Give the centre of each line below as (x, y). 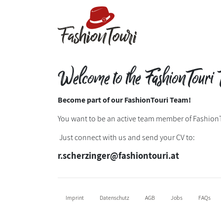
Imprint (75, 197)
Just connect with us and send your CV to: (126, 137)
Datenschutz (114, 197)
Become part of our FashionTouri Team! (124, 100)
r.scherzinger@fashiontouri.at (118, 155)
